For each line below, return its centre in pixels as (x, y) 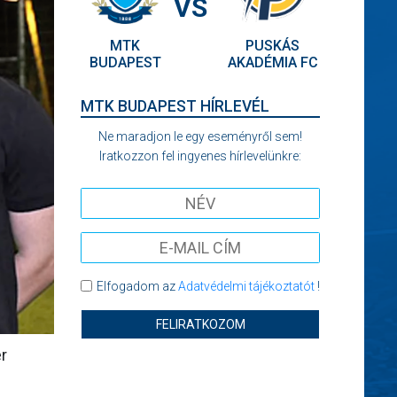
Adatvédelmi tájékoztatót (246, 286)
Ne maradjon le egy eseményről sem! (200, 136)
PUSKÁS (272, 46)
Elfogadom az (137, 286)
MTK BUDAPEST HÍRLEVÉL (175, 106)
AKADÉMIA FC (272, 62)
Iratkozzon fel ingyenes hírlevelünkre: (200, 156)
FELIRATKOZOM (200, 324)
